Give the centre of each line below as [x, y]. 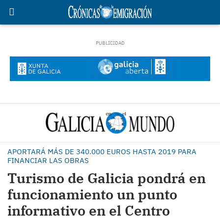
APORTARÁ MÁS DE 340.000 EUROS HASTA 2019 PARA [102, 151]
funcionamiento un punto [92, 194]
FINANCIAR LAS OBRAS [48, 160]
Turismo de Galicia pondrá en [107, 178]
